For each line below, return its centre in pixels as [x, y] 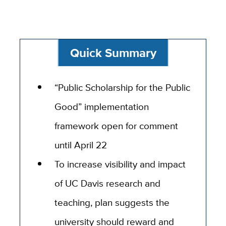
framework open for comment [117, 126]
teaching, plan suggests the [112, 203]
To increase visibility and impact [120, 164]
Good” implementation [102, 107]
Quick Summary [113, 52]
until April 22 [81, 145]
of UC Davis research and [108, 183]
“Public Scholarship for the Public [123, 88]
